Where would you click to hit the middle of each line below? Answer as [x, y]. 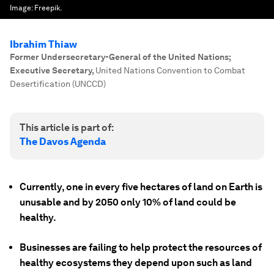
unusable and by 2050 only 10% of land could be [128, 202]
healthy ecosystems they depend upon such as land [136, 263]
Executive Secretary [51, 70]
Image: [22, 8]
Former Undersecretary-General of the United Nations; [120, 57]
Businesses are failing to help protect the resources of [141, 247]
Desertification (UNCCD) [58, 84]
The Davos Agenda [63, 142]
